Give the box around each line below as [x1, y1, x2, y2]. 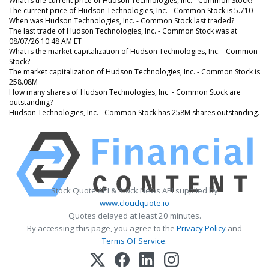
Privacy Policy [177, 222, 226, 234]
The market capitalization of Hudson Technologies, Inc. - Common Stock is [9, 66, 260, 77]
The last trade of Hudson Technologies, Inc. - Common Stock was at [9, 25, 237, 36]
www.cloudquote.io [100, 197, 169, 208]
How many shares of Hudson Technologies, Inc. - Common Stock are [9, 86, 241, 97]
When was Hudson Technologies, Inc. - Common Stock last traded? [9, 15, 234, 26]
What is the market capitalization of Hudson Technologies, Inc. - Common [9, 46, 258, 56]
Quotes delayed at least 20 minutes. [68, 210, 201, 221]
